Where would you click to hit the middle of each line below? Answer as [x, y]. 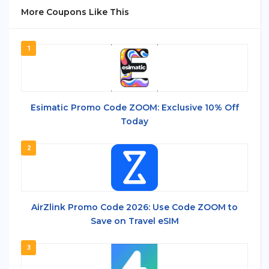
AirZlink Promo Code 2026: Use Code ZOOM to [134, 207]
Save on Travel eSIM [134, 221]
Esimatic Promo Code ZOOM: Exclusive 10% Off [134, 107]
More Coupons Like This [75, 12]
